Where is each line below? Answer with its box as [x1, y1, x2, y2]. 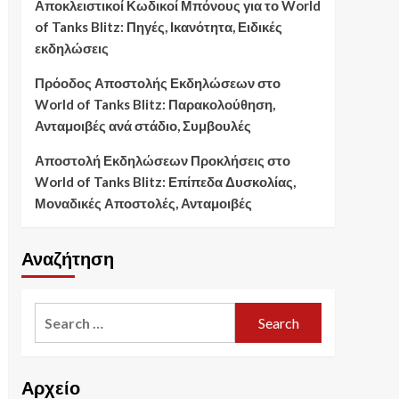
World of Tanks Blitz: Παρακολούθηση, [34, 96, 275, 113]
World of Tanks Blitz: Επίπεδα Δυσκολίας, [34, 174, 296, 191]
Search [33, 305, 79, 322]
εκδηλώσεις [34, 40, 109, 57]
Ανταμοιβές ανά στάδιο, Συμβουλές [34, 118, 251, 134]
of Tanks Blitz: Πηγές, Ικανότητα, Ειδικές [34, 19, 282, 36]
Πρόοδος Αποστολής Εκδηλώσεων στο [34, 75, 281, 92]
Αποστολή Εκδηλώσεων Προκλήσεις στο [34, 152, 290, 169]
